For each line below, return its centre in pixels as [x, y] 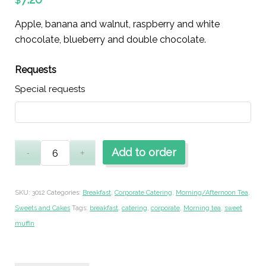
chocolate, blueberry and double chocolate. [110, 39]
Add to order [144, 153]
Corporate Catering [143, 193]
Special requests [50, 89]
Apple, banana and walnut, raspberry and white [117, 24]
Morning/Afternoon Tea [212, 193]
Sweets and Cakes [42, 208]
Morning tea [202, 208]
